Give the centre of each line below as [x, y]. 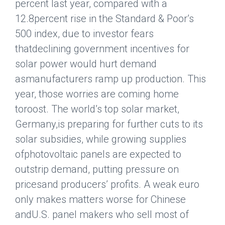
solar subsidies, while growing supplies [101, 139]
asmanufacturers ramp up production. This [110, 79]
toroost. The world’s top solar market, [97, 109]
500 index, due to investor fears [84, 33]
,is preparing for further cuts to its [129, 124]
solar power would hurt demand [86, 64]
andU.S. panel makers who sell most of [102, 214]
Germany [35, 124]
